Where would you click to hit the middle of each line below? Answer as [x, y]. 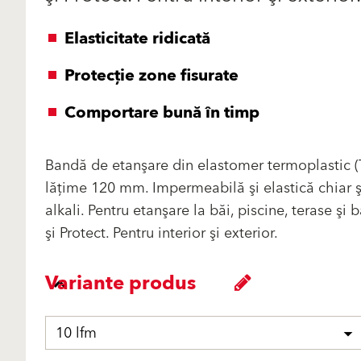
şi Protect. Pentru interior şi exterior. [162, 233]
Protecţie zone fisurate [151, 76]
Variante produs [120, 284]
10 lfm [76, 333]
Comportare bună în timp [162, 113]
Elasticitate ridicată [137, 39]
